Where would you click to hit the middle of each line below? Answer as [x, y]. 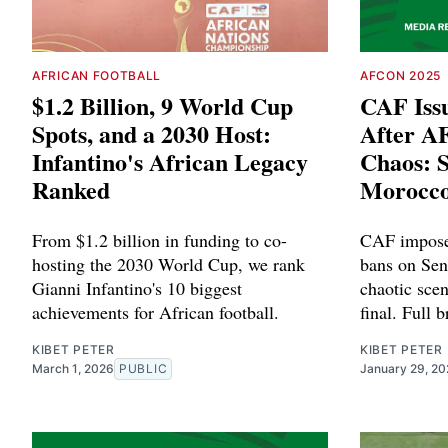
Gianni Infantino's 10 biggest [137, 287]
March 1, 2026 [73, 368]
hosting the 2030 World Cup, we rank [168, 263]
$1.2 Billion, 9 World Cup [162, 105]
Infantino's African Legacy [170, 161]
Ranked [71, 189]
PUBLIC [143, 368]
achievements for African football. [155, 311]
